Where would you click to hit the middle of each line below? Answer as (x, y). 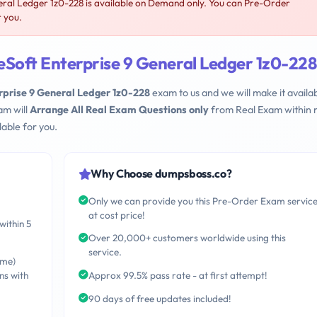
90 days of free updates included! (160, 298)
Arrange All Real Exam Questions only (119, 110)
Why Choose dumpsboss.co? (161, 174)
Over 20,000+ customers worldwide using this (187, 238)
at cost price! (116, 215)
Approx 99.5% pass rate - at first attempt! (178, 276)
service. (105, 252)
